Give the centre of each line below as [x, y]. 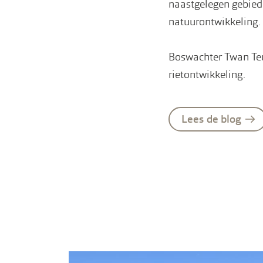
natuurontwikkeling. [215, 21]
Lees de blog [211, 119]
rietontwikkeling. [207, 74]
